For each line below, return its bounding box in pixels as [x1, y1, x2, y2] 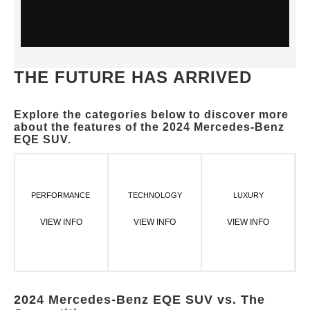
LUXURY [232, 191, 264, 200]
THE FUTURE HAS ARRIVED [14, 67, 252, 86]
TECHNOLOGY [127, 191, 182, 200]
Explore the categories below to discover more [14, 108, 289, 120]
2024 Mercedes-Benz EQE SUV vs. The [14, 292, 265, 307]
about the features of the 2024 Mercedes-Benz [14, 120, 284, 133]
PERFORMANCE [30, 191, 92, 200]
